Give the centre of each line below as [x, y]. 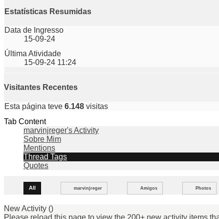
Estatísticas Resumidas [48, 12]
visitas [96, 107]
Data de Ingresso [34, 30]
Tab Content [25, 122]
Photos [203, 188]
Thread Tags [45, 157]
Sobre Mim [42, 139]
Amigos [149, 188]
